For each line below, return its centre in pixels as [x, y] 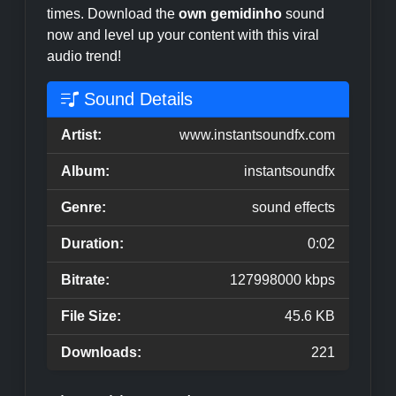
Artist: [81, 135]
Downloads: [101, 352]
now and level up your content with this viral [183, 35]
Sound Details [136, 99]
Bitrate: [85, 280]
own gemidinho [230, 14]
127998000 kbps [282, 280]
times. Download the [113, 14]
